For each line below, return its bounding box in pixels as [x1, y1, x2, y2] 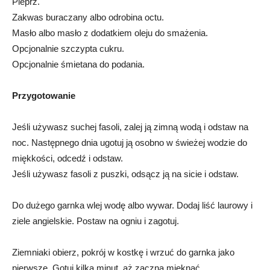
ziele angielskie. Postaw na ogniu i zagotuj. [12, 215, 179, 226]
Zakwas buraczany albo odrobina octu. [12, 11, 164, 22]
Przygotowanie [12, 90, 75, 101]
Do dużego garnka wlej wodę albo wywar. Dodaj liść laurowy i [12, 199, 253, 210]
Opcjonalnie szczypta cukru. [12, 43, 124, 54]
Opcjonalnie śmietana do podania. [12, 58, 145, 69]
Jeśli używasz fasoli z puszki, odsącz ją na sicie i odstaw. [12, 168, 239, 179]
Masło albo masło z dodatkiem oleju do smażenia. [12, 27, 208, 38]
